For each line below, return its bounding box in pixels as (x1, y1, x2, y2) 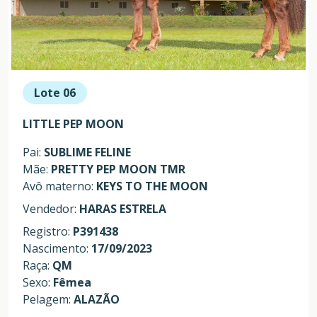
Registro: (23, 224, 73, 240)
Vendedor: (23, 201, 79, 217)
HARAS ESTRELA (79, 201, 166, 217)
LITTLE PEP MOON (23, 116, 124, 132)
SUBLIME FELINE (44, 144, 131, 161)
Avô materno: (23, 178, 96, 195)
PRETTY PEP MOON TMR (51, 161, 185, 178)
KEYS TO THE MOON (96, 178, 208, 195)
